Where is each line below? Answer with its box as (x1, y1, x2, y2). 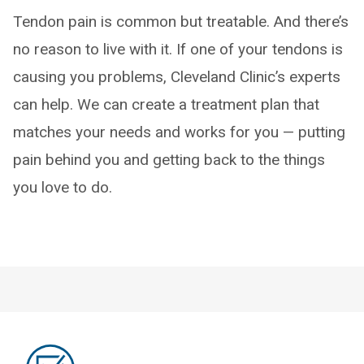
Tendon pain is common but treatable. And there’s (13, 12, 349, 31)
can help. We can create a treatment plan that (13, 95, 319, 114)
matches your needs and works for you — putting (13, 123, 345, 141)
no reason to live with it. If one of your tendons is (13, 40, 343, 58)
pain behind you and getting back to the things (13, 150, 325, 169)
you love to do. (13, 178, 112, 197)
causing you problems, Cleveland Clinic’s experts (13, 67, 340, 86)
